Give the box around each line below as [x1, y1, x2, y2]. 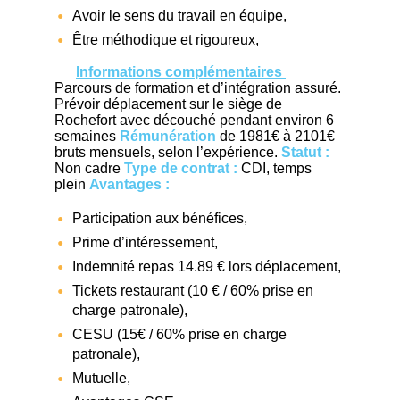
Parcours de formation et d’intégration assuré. [54, 79, 341, 96]
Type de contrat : [124, 160, 237, 176]
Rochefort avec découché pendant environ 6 [54, 112, 334, 128]
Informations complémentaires [76, 63, 286, 79]
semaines [54, 128, 120, 144]
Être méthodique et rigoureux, [72, 31, 259, 47]
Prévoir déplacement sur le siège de [54, 96, 282, 112]
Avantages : [89, 176, 170, 192]
